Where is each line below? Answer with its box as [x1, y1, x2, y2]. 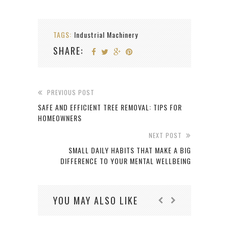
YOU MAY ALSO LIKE [53, 194, 138, 208]
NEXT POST [149, 131, 182, 140]
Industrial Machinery [74, 29, 138, 40]
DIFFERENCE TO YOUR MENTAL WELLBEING [60, 155, 191, 167]
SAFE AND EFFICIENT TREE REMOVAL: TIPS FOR [38, 102, 182, 113]
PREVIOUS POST [47, 88, 95, 97]
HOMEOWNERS [38, 112, 82, 124]
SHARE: [53, 44, 83, 58]
